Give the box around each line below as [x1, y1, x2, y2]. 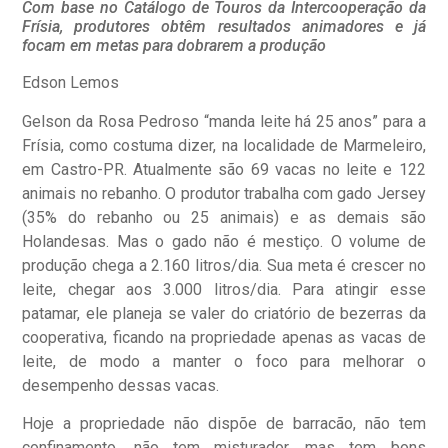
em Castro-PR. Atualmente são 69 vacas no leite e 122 [22, 159, 426, 179]
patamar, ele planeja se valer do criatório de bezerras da [22, 303, 426, 323]
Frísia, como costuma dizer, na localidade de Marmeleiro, [22, 135, 426, 155]
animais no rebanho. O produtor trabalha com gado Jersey [22, 183, 426, 203]
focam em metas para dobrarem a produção [22, 36, 327, 56]
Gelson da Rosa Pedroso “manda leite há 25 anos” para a [22, 111, 426, 131]
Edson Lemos [22, 73, 120, 93]
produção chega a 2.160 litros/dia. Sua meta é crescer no [22, 255, 426, 275]
